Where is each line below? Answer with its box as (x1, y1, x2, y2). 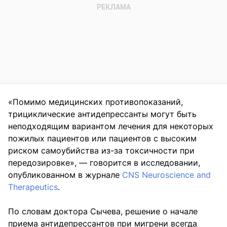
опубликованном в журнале (8, 170, 122, 180)
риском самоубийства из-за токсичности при (8, 145, 195, 156)
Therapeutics (8, 182, 58, 193)
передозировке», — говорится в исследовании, (8, 158, 200, 168)
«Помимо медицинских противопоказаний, (8, 97, 183, 107)
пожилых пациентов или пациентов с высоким (8, 133, 197, 144)
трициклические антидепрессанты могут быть (8, 109, 197, 120)
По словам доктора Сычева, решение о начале (8, 206, 198, 217)
